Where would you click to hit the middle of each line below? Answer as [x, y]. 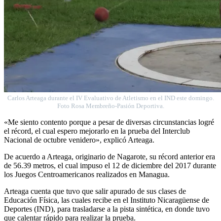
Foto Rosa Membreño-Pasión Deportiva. [110, 106]
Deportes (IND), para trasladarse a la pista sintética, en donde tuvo [107, 209]
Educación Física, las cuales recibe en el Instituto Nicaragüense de [107, 200]
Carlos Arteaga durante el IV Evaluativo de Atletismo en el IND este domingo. [110, 98]
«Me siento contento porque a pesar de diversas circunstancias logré [109, 122]
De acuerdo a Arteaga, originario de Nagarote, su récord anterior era [110, 156]
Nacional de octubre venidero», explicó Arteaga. [79, 140]
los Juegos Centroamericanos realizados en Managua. [87, 174]
